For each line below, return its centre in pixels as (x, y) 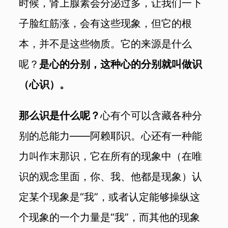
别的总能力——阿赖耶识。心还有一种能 (111, 136)
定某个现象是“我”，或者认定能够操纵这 (110, 197)
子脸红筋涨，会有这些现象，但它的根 (106, 23)
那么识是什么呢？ (60, 116)
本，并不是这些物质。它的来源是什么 (106, 43)
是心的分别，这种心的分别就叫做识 (121, 64)
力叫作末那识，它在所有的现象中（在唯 (111, 156)
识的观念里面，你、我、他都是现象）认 (111, 177)
